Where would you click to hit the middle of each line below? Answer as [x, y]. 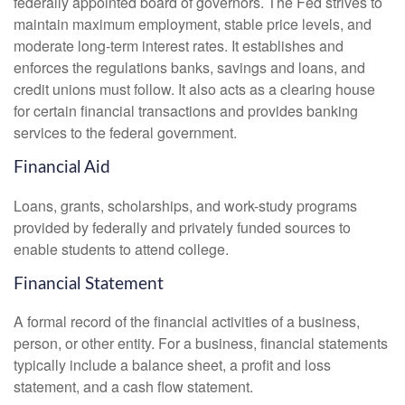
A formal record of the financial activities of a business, [187, 322]
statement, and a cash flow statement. [133, 387]
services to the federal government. [125, 132]
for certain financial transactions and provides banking [186, 110]
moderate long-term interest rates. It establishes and [179, 45]
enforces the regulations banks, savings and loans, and [189, 67]
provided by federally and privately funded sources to [182, 227]
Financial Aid [62, 167]
